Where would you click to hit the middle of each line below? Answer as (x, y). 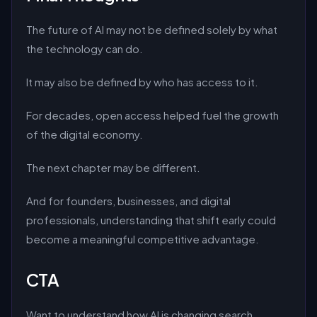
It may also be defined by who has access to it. (142, 82)
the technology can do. (85, 48)
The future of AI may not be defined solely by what (152, 29)
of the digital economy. (85, 134)
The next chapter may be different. (113, 167)
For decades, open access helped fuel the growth (152, 115)
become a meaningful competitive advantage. (143, 239)
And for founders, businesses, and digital (128, 201)
